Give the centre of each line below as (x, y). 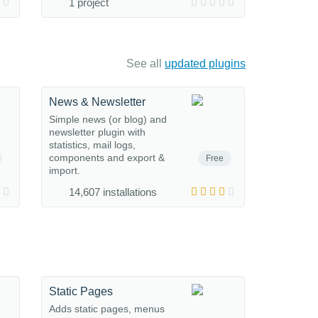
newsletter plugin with (97, 132)
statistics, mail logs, (92, 145)
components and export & (107, 158)
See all (146, 64)
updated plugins (205, 64)
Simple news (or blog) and (108, 119)
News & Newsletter (97, 102)
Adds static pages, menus (107, 309)
